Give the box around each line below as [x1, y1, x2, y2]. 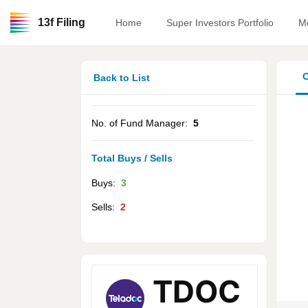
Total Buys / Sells [91, 153, 173, 164]
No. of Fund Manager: [91, 118, 193, 129]
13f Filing [38, 16, 85, 28]
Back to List [93, 72, 150, 83]
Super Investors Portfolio [166, 16, 274, 28]
